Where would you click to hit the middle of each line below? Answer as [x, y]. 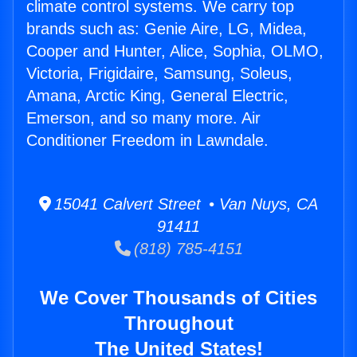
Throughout [178, 324]
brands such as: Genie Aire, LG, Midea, [167, 29]
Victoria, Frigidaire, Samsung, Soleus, [159, 74]
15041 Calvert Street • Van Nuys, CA [184, 204]
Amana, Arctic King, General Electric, [157, 96]
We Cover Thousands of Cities [178, 298]
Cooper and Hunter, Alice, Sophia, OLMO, [175, 51]
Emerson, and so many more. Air [143, 118]
